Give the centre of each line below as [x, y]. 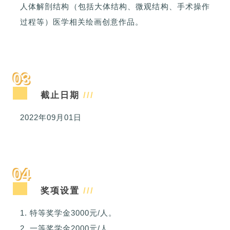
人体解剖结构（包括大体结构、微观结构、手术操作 [115, 7]
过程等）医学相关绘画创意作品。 [82, 22]
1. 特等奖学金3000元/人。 [68, 213]
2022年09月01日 [51, 118]
